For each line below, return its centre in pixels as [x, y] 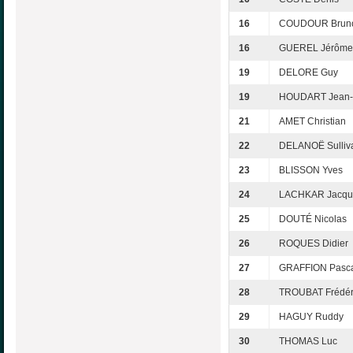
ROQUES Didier [314, 243]
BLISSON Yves [311, 170]
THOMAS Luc [308, 341]
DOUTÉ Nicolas [313, 219]
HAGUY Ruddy [311, 316]
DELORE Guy [308, 72]
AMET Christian [312, 121]
